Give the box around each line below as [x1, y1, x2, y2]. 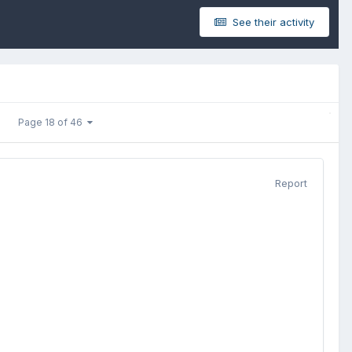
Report [275, 177, 307, 189]
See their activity [229, 16, 314, 28]
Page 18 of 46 [18, 116, 87, 128]
